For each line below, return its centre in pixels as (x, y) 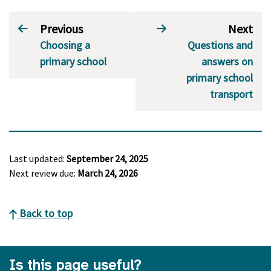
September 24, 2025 (107, 158)
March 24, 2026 (108, 173)
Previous (61, 29)
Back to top (45, 213)
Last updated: (38, 158)
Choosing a (65, 45)
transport (231, 94)
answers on (227, 61)
